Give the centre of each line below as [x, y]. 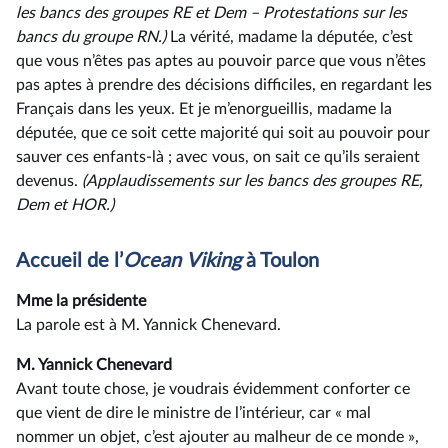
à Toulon [282, 261]
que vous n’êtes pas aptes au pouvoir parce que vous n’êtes [221, 61]
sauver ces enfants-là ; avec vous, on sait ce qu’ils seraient [218, 157]
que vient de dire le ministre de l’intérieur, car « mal [193, 413]
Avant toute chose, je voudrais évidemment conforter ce [213, 389]
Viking [216, 261]
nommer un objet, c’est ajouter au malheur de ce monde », [217, 437]
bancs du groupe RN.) [91, 37]
